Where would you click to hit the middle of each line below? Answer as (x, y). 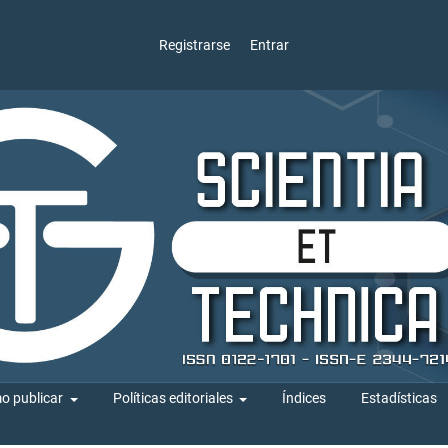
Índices (304, 398)
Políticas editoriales (174, 398)
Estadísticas (399, 398)
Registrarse (195, 44)
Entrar (269, 44)
